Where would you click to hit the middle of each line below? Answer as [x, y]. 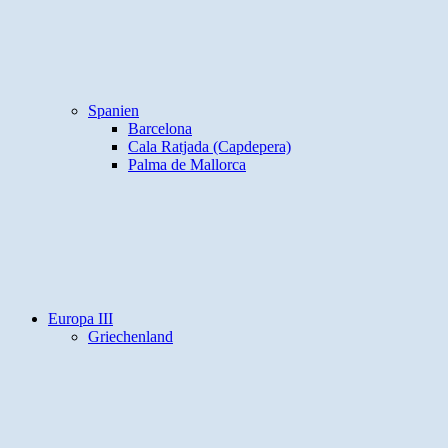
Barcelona [160, 128]
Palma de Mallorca [187, 164]
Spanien [113, 110]
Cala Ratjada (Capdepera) [209, 146]
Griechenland [130, 336]
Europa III [80, 318]
